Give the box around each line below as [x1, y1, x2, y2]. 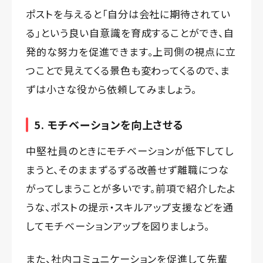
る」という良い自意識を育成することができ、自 [26, 25, 235, 41]
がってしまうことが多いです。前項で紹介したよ [26, 181, 237, 196]
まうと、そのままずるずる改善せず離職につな [26, 162, 230, 177]
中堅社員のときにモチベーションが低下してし [26, 143, 234, 159]
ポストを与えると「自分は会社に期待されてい [26, 6, 231, 22]
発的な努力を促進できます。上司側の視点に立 [26, 44, 237, 59]
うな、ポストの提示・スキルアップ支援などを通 [26, 200, 234, 215]
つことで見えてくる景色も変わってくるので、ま [26, 63, 231, 78]
